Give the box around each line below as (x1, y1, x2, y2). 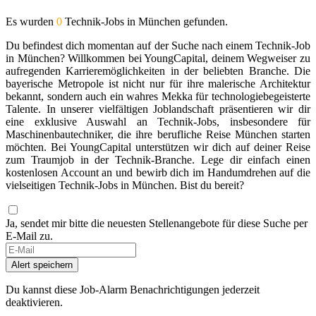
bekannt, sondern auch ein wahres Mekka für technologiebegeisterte (6, 90, 310, 102)
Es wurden (6, 15, 56, 28)
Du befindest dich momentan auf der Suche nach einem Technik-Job (6, 39, 310, 51)
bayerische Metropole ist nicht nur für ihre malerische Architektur (6, 77, 310, 90)
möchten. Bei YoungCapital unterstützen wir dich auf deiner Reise (6, 140, 310, 153)
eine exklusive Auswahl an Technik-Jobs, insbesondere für (6, 115, 310, 128)
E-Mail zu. (6, 229, 53, 242)
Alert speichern (11, 259, 73, 270)
